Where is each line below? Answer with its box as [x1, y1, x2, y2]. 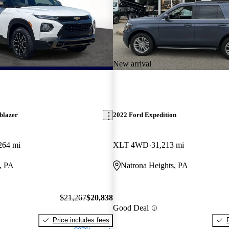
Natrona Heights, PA [120, 161, 188, 170]
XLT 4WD [112, 141, 149, 150]
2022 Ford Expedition [112, 111, 176, 119]
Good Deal [112, 203, 149, 213]
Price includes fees [52, 216, 109, 224]
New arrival [112, 59, 151, 68]
